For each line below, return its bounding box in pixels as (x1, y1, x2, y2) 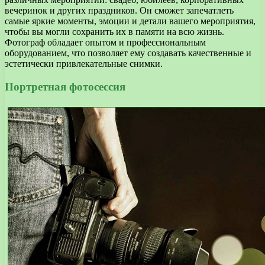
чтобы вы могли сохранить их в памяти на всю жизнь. (5, 26, 224, 37)
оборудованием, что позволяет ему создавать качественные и (5, 47, 251, 58)
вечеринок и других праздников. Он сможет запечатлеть (5, 5, 234, 15)
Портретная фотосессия (5, 80, 125, 93)
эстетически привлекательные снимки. (5, 58, 163, 69)
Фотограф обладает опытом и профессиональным (5, 37, 206, 47)
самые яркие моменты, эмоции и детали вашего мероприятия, (5, 15, 256, 26)
